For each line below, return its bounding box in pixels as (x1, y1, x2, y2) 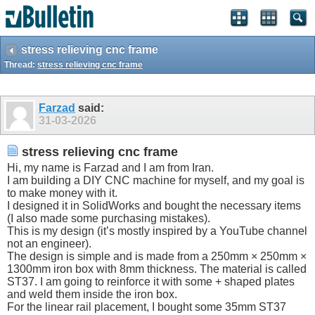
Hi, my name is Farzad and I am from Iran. (7, 162, 214, 174)
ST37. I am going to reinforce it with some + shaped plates (7, 276, 295, 288)
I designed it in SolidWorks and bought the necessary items (7, 200, 301, 212)
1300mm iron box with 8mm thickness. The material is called (7, 263, 307, 276)
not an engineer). (7, 238, 91, 250)
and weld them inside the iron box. (7, 288, 177, 301)
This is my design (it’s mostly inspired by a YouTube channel (7, 225, 307, 238)
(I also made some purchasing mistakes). (7, 212, 210, 225)
